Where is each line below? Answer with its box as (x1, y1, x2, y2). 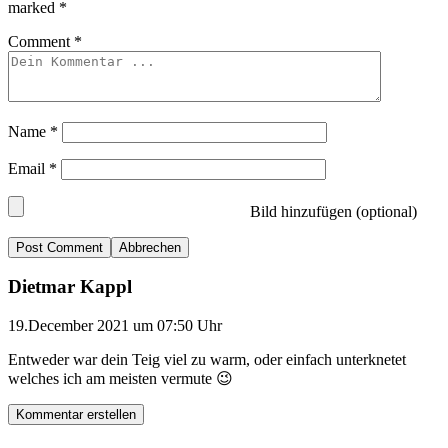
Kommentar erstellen (16, 407, 136, 422)
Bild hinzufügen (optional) (246, 202, 417, 220)
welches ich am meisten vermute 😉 (8, 370, 233, 387)
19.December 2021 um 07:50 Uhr (8, 317, 222, 334)
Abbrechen (119, 239, 181, 255)
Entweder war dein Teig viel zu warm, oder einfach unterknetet (8, 351, 406, 368)
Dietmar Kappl (8, 276, 132, 298)
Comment (8, 32, 74, 50)
